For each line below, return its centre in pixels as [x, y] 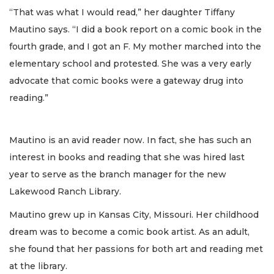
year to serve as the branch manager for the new [118, 174]
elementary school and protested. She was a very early [130, 64]
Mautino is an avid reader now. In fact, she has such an [130, 140]
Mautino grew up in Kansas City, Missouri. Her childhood [134, 215]
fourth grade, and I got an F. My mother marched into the [135, 47]
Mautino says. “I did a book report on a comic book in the [135, 30]
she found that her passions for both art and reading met [136, 249]
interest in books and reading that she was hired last [127, 157]
